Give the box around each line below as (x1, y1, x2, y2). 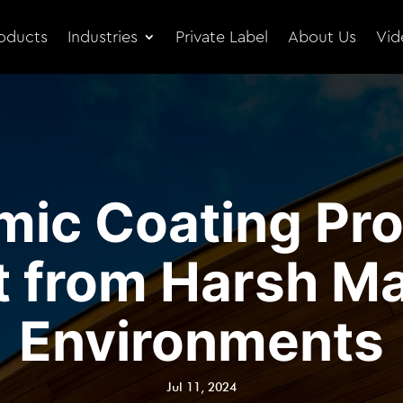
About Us (288, 29, 356, 45)
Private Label (175, 29, 268, 45)
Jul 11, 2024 (166, 380, 237, 395)
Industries (67, 29, 138, 45)
